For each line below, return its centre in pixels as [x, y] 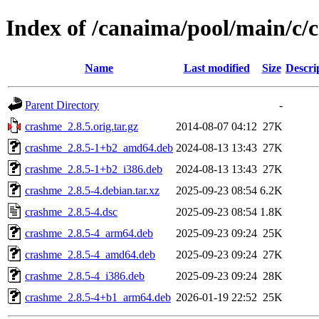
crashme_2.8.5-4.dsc [71, 211]
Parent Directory [62, 105]
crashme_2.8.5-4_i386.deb [85, 276]
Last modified [216, 68]
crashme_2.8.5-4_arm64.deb [89, 233]
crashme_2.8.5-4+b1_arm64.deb [98, 297]
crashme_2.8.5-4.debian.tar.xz [92, 190]
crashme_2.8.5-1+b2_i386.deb [94, 169]
